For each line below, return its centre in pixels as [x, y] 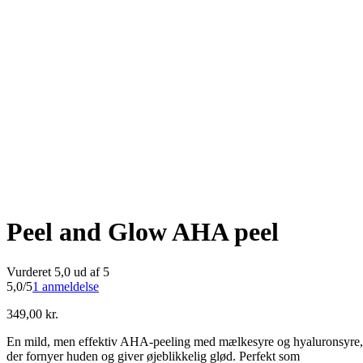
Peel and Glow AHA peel [143, 232]
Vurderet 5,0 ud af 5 [58, 271]
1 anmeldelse [66, 286]
